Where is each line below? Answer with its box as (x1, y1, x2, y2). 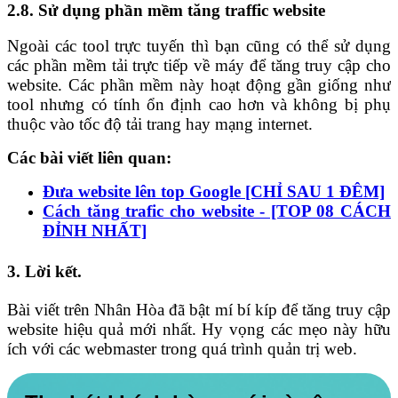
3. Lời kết (7, 262, 77, 282)
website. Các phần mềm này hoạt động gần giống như (7, 76, 391, 95)
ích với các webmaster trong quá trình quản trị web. (7, 339, 362, 359)
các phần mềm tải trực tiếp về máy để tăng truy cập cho (7, 56, 391, 76)
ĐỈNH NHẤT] (43, 221, 147, 241)
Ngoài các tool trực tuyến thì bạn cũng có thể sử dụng (7, 36, 391, 56)
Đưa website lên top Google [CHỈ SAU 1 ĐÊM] (43, 182, 385, 202)
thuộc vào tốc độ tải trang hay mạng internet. (7, 115, 313, 134)
